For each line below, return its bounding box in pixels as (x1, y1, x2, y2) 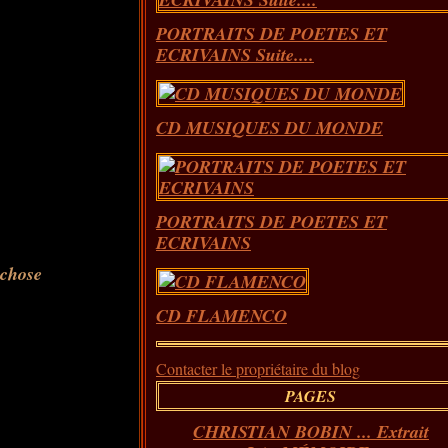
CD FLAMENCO (155, 303, 287, 328)
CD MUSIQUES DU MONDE (155, 115, 383, 140)
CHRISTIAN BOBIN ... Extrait (192, 419, 429, 444)
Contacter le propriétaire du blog (155, 358, 360, 379)
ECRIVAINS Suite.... (155, 42, 314, 67)
